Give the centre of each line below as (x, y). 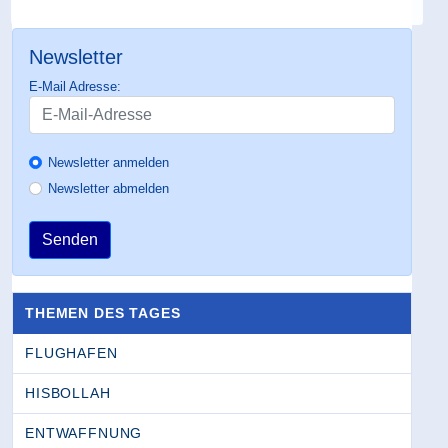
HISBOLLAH (68, 392)
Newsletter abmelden (109, 188)
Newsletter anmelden (109, 162)
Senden (70, 239)
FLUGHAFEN (71, 352)
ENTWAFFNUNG (84, 432)
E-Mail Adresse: (75, 86)
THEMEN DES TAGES (103, 312)
